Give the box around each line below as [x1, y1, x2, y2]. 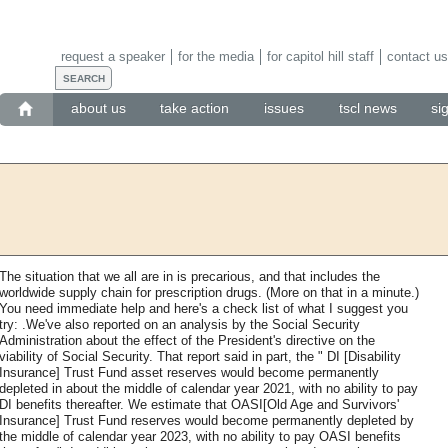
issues [264, 100, 304, 117]
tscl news [338, 100, 397, 117]
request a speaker [60, 48, 165, 64]
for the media [177, 48, 254, 64]
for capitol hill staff [266, 48, 374, 64]
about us [70, 100, 126, 117]
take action [160, 100, 230, 117]
